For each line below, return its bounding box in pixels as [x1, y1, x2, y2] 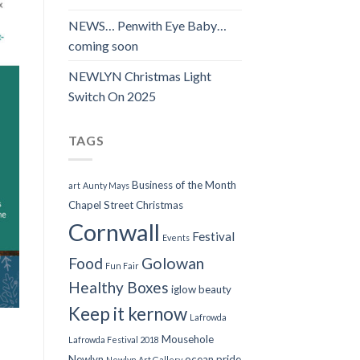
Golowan [141, 254, 204, 273]
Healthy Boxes [67, 278, 169, 297]
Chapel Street [67, 198, 133, 212]
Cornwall [67, 218, 160, 247]
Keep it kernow [67, 303, 187, 325]
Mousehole [161, 333, 214, 346]
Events [162, 232, 190, 243]
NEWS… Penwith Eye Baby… [67, 17, 227, 33]
